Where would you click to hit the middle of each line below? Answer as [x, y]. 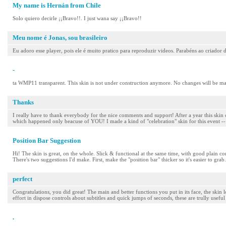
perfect [22, 179]
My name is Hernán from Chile [57, 5]
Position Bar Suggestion [47, 140]
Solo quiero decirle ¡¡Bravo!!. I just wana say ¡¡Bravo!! [77, 18]
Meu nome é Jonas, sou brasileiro [60, 38]
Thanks [23, 102]
